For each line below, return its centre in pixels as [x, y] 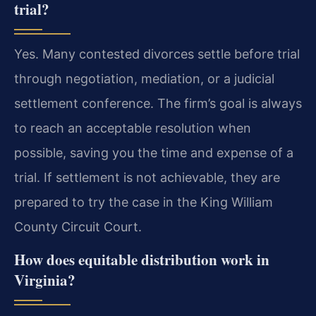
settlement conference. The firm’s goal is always [158, 104]
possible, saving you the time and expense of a [154, 153]
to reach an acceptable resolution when [133, 128]
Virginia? [45, 280]
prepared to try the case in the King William [144, 202]
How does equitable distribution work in [142, 259]
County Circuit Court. [78, 227]
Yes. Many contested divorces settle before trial [157, 54]
